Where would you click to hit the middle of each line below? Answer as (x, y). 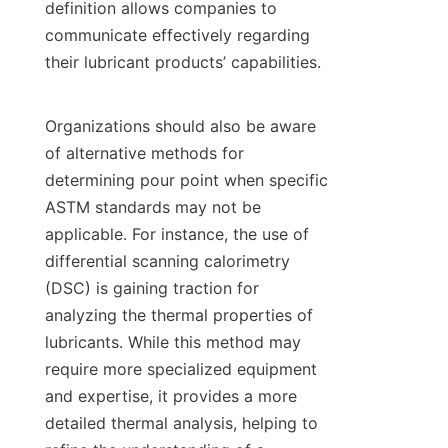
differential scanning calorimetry (167, 261)
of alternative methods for (144, 153)
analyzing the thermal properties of (179, 315)
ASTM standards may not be (153, 207)
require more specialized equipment (181, 369)
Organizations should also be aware (180, 126)
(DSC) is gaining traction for (152, 288)
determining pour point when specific (186, 180)
